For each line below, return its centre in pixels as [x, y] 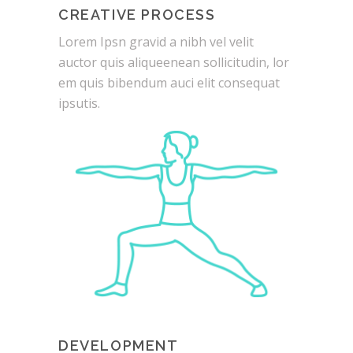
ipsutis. [79, 103]
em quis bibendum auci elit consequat [169, 82]
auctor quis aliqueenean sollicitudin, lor [174, 62]
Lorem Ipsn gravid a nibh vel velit [156, 41]
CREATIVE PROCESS [137, 14]
